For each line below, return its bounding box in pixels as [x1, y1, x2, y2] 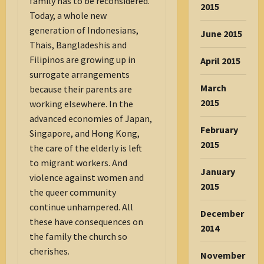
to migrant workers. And [29, 157, 127, 169]
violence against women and [29, 171, 144, 184]
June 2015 [200, 28, 242, 39]
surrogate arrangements [29, 68, 130, 81]
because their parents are [29, 83, 132, 95]
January [200, 166, 235, 177]
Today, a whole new [29, 9, 107, 22]
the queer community [29, 186, 116, 199]
